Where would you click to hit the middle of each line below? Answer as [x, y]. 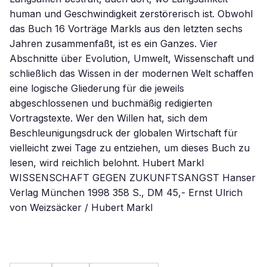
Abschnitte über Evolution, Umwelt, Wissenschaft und [132, 58]
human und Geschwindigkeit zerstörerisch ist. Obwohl [131, 14]
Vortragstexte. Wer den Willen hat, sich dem [108, 118]
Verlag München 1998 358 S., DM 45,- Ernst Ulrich [126, 193]
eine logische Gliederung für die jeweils [97, 88]
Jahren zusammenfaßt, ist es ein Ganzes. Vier [114, 44]
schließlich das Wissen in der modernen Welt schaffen [131, 73]
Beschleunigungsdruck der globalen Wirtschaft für [124, 133]
